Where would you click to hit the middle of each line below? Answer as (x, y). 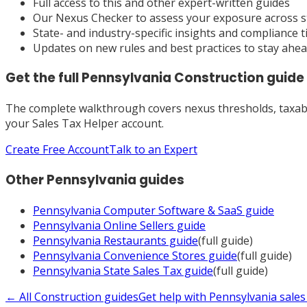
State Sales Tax (143, 270)
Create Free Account (57, 150)
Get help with (174, 296)
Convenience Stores (155, 255)
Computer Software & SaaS (173, 210)
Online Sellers (139, 225)
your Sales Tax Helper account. (85, 124)
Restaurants (135, 240)
